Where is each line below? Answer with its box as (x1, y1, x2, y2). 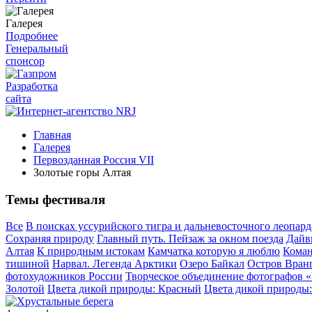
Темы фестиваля (6, 192, 105, 207)
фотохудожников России (6, 270, 123, 283)
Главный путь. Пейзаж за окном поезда (97, 233, 283, 245)
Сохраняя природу (6, 233, 94, 245)
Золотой (6, 283, 45, 295)
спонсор (6, 55, 45, 67)
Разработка (6, 80, 58, 92)
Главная (33, 129, 71, 141)
